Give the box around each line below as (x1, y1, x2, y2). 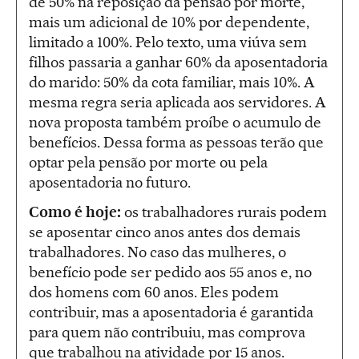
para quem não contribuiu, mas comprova (29, 323, 305, 342)
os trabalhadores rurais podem (121, 203, 327, 222)
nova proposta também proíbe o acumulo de (29, 113, 321, 132)
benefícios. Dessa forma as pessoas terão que (29, 133, 324, 152)
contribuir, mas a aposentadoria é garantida (29, 303, 313, 322)
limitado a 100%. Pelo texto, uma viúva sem (29, 33, 307, 52)
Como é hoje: (29, 203, 121, 222)
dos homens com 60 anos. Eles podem (29, 283, 279, 302)
